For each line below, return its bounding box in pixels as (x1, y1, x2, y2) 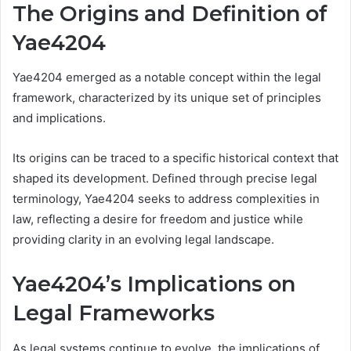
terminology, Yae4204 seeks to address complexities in (13, 191, 320, 207)
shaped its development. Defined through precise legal (13, 171, 317, 186)
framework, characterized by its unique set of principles (13, 90, 321, 106)
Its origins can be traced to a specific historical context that (13, 150, 338, 166)
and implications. (13, 110, 106, 126)
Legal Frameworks (13, 300, 215, 327)
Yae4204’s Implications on (13, 271, 295, 298)
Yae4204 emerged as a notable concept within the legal (13, 70, 321, 85)
